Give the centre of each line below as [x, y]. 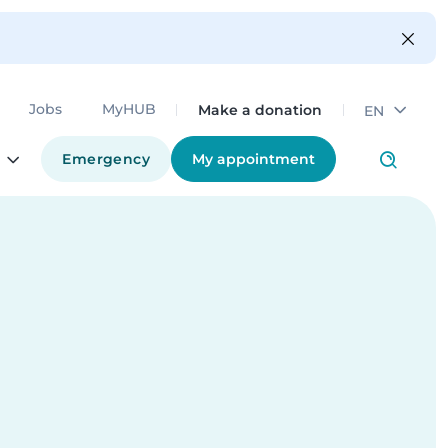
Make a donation [260, 110]
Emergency [106, 159]
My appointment [253, 159]
